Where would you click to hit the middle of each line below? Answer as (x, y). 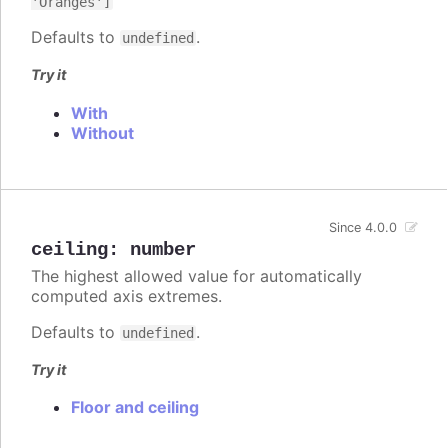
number (163, 249)
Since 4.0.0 (363, 227)
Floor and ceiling (135, 406)
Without (102, 132)
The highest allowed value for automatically (196, 275)
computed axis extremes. (126, 295)
